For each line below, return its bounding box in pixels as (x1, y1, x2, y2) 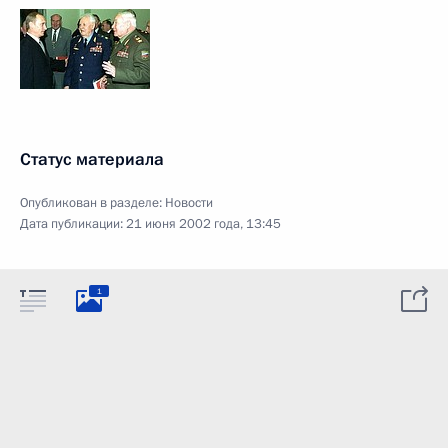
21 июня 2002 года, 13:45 (126, 215, 281, 233)
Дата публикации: (20, 215, 126, 233)
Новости (165, 194, 213, 212)
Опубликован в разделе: (20, 194, 165, 212)
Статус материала (20, 148, 164, 171)
